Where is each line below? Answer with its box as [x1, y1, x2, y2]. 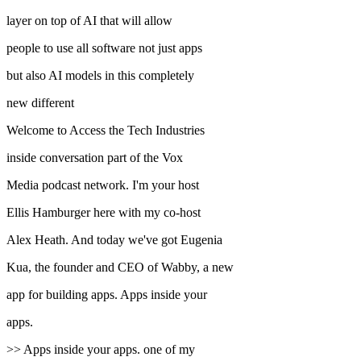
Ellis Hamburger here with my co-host [6, 205, 201, 220]
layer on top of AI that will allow [6, 14, 172, 28]
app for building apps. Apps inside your [6, 288, 207, 302]
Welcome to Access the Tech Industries [6, 123, 205, 138]
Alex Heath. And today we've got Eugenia [6, 233, 222, 247]
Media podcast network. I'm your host [6, 178, 199, 193]
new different [6, 96, 74, 110]
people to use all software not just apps [6, 41, 202, 56]
